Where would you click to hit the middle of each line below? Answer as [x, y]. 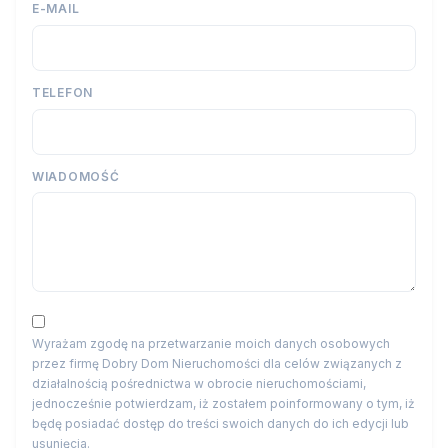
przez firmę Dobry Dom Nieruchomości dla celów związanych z [217, 364]
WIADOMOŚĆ [76, 176]
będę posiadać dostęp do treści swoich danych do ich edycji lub [220, 424]
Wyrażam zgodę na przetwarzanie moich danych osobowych [211, 344]
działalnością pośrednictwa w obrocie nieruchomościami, [199, 384]
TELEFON [63, 92]
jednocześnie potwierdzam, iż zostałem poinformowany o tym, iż [223, 404]
